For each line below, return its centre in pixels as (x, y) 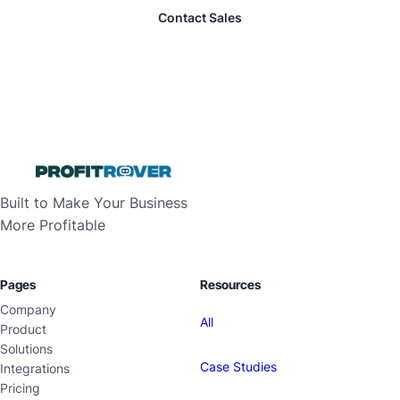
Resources (230, 284)
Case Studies (238, 367)
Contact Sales (200, 17)
